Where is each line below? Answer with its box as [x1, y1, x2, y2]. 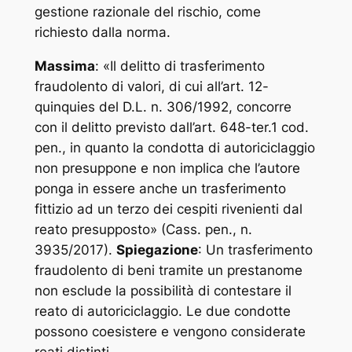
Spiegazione [115, 241, 198, 258]
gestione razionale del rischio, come [34, 4, 261, 20]
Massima [34, 57, 95, 74]
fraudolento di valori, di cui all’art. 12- [34, 78, 269, 94]
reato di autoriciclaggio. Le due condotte [34, 302, 291, 319]
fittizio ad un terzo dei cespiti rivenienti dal [34, 200, 302, 217]
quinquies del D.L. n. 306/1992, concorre [34, 98, 291, 115]
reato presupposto [34, 221, 150, 237]
